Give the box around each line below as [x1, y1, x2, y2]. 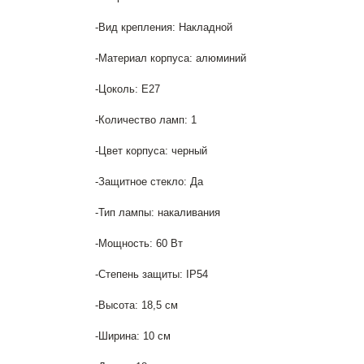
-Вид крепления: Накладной [95, 21, 232, 33]
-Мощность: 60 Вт [95, 237, 183, 249]
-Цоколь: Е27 [95, 83, 160, 95]
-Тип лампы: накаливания [95, 206, 220, 219]
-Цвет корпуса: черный [95, 145, 207, 157]
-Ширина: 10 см [95, 330, 171, 342]
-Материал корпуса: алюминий [95, 52, 246, 64]
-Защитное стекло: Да [95, 175, 203, 188]
